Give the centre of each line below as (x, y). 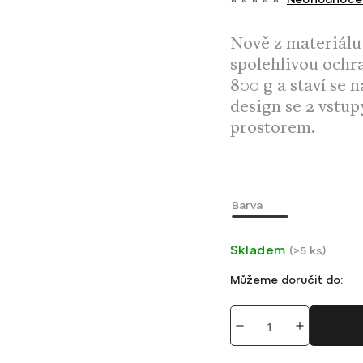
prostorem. (273, 131)
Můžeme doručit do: (286, 280)
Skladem (258, 250)
